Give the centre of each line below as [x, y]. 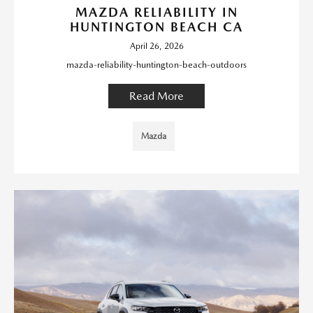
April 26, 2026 [156, 46]
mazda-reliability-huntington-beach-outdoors [156, 64]
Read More [156, 96]
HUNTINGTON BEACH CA [156, 27]
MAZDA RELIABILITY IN [156, 12]
